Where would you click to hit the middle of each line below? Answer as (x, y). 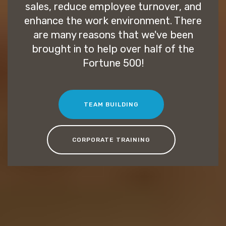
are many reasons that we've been (113, 35)
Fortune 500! (113, 63)
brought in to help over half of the (113, 49)
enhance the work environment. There (113, 21)
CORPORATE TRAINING (111, 140)
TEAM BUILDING (111, 104)
